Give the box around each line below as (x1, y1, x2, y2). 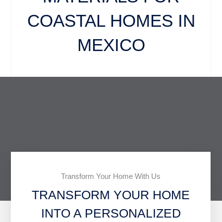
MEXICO (77, 35, 145, 55)
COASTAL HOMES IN (27, 10, 195, 30)
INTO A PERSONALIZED (41, 206, 181, 221)
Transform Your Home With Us (61, 172, 161, 181)
